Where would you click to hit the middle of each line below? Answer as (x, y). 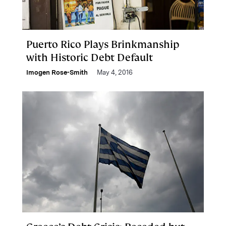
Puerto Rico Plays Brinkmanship (103, 44)
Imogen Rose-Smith (57, 72)
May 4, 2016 (115, 72)
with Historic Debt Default (90, 58)
